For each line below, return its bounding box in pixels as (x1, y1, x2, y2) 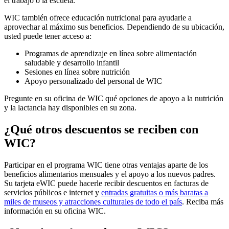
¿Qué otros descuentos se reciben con (4, 123, 198, 136)
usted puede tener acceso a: (4, 32, 91, 41)
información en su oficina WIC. (4, 207, 106, 216)
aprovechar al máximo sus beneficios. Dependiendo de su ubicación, (4, 22, 224, 32)
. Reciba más (182, 197, 223, 207)
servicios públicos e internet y (4, 188, 101, 197)
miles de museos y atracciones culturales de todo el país (4, 197, 182, 207)
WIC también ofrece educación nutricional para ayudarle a (4, 13, 192, 22)
